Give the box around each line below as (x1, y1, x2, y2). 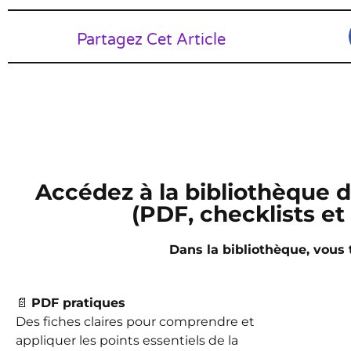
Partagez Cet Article (76, 30, 226, 49)
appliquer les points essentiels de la (16, 333, 238, 349)
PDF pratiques (31, 295, 125, 311)
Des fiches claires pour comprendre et (16, 314, 255, 330)
